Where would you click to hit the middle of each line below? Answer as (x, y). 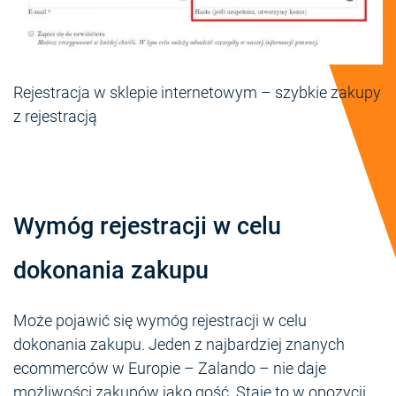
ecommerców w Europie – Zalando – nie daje (170, 368)
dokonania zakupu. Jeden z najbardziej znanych (179, 344)
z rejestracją (55, 117)
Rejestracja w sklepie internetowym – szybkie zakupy (197, 93)
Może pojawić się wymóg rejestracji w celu (160, 320)
